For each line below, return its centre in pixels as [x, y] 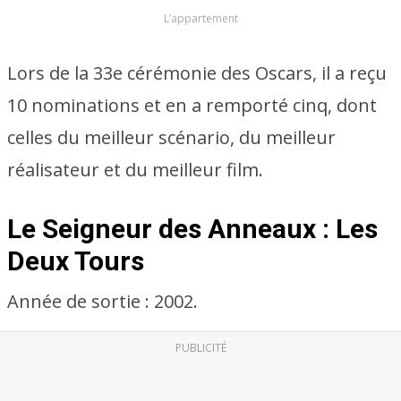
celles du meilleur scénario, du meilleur [171, 137]
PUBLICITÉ [200, 348]
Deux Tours [76, 261]
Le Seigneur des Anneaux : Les [192, 229]
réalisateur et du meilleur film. [135, 170]
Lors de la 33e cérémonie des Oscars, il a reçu [197, 73]
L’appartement [200, 18]
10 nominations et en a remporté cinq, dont [192, 105]
